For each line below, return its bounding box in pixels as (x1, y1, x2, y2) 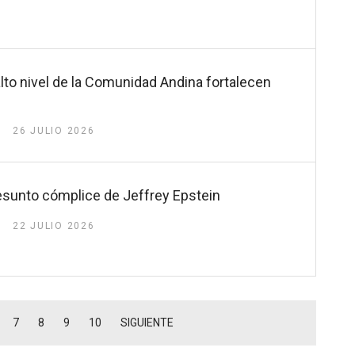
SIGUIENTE (120, 315, 174, 329)
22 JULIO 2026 (12, 220, 95, 232)
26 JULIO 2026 (12, 124, 95, 136)
